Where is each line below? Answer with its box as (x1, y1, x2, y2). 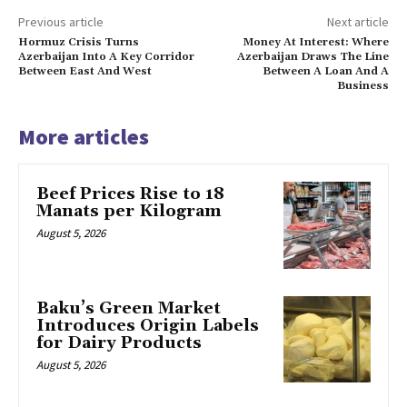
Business (336, 79, 389, 93)
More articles (18, 123, 149, 151)
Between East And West (18, 65, 152, 78)
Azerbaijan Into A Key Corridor (18, 50, 194, 64)
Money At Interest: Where (242, 35, 389, 49)
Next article (326, 14, 389, 30)
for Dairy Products (36, 332, 202, 353)
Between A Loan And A (262, 65, 389, 78)
